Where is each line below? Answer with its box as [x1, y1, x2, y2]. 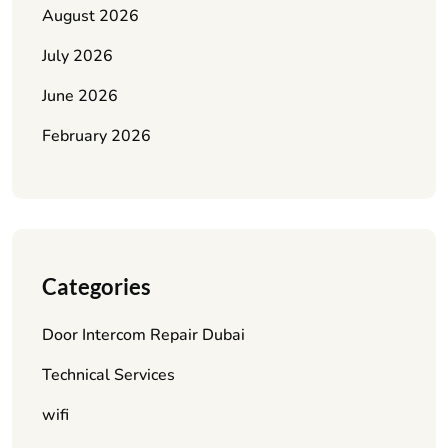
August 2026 [42, 4, 139, 27]
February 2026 [42, 124, 151, 147]
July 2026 [42, 44, 113, 67]
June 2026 [42, 84, 118, 107]
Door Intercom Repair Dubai [42, 323, 245, 346]
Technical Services [42, 363, 175, 386]
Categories [42, 272, 151, 300]
